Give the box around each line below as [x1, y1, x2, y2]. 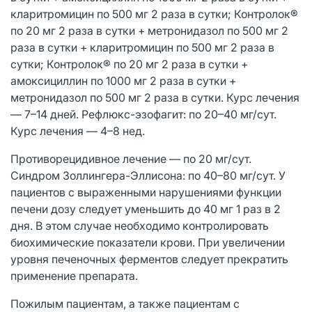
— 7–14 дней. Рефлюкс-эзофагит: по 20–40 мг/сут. [10, 107, 276, 121]
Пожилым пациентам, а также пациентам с [10, 296, 240, 311]
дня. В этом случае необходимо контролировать [10, 218, 269, 233]
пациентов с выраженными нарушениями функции [10, 185, 281, 199]
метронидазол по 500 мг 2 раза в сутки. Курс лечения [10, 90, 299, 104]
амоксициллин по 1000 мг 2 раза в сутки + [10, 73, 236, 88]
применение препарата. [10, 268, 138, 283]
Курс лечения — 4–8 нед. [10, 123, 145, 138]
